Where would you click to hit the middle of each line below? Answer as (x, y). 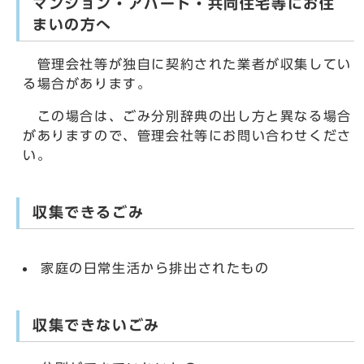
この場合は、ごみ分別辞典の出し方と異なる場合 (187, 117)
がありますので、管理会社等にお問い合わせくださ (187, 136)
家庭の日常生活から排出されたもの (155, 269)
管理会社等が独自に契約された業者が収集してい (187, 65)
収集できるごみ (89, 213)
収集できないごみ (96, 326)
